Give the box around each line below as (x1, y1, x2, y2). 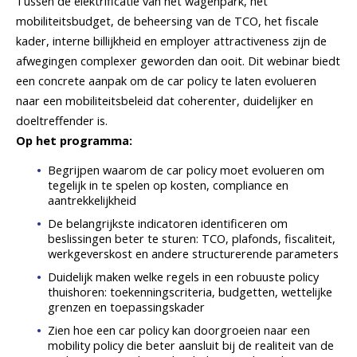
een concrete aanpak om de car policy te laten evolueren (16, 73, 316, 88)
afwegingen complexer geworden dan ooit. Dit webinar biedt (16, 53, 340, 69)
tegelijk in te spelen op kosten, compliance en (48, 177, 288, 193)
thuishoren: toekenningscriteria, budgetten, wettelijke (48, 284, 332, 300)
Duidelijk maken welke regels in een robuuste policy (48, 269, 319, 284)
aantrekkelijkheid (48, 192, 136, 208)
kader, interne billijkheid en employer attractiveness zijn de (16, 33, 327, 49)
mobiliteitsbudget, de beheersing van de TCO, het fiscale (16, 14, 319, 29)
